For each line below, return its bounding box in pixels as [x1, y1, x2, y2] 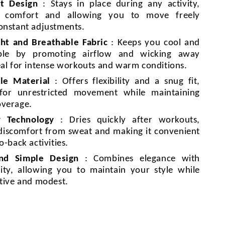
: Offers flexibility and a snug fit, [50, 77, 200, 86]
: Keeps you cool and [107, 38, 200, 48]
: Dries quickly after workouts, [54, 116, 200, 125]
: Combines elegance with [78, 154, 200, 164]
